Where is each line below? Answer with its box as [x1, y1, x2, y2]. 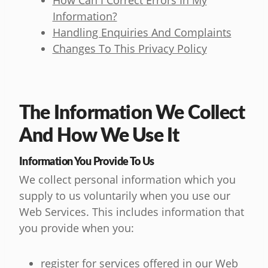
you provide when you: [19, 221, 134, 236]
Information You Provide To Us [19, 153, 154, 169]
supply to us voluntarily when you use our [19, 188, 230, 203]
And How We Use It [19, 120, 179, 148]
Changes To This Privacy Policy [52, 41, 207, 56]
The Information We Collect [19, 98, 245, 126]
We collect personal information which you [19, 172, 236, 187]
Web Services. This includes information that [19, 205, 244, 220]
